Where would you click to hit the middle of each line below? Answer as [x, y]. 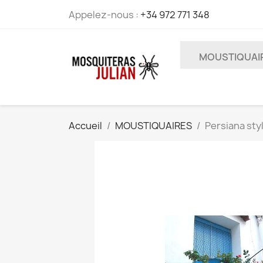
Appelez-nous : [104, 15]
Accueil [85, 126]
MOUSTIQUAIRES [154, 126]
